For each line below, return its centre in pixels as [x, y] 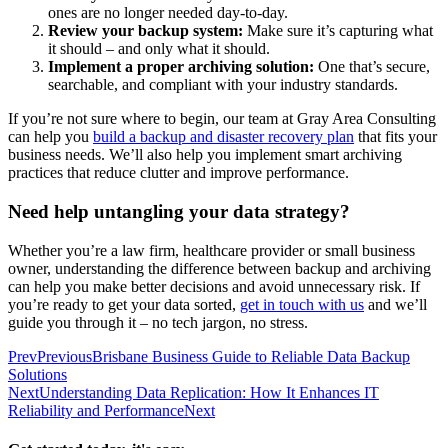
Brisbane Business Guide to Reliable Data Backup [251, 356]
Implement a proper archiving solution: [181, 67]
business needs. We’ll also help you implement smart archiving [205, 155]
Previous [64, 356]
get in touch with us [302, 304]
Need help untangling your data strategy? [179, 211]
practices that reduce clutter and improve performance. [178, 173]
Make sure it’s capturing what [338, 31]
